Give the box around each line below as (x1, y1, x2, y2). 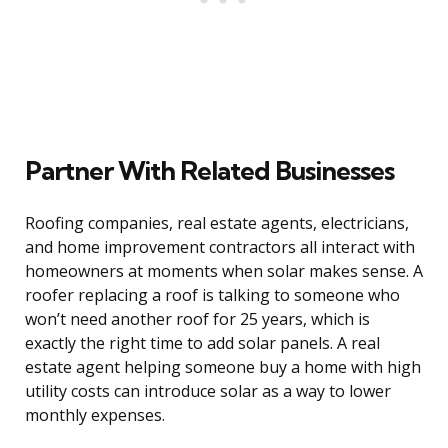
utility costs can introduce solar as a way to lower (25, 380, 391, 403)
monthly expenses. (25, 404, 165, 427)
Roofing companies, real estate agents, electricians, (25, 212, 409, 235)
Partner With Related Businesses (25, 154, 394, 188)
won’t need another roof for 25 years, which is (25, 308, 370, 331)
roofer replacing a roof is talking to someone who (25, 284, 400, 307)
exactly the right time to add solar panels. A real (25, 332, 380, 355)
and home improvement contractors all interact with (25, 236, 415, 259)
